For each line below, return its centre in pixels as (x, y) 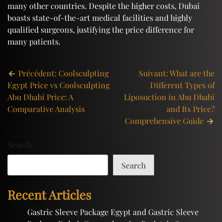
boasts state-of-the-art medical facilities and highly (100, 17)
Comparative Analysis (46, 109)
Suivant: (153, 73)
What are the (192, 73)
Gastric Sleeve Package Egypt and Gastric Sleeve (113, 212)
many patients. (34, 41)
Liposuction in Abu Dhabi (169, 97)
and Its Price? (191, 109)
